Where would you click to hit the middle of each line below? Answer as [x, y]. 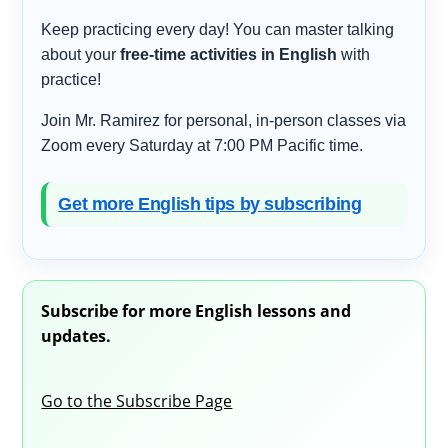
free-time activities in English [229, 54]
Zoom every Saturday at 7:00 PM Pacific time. [202, 145]
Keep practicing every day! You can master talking [218, 29]
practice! [71, 79]
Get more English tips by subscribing [210, 203]
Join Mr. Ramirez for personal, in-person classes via [224, 120]
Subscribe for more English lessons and [196, 310]
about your [81, 54]
